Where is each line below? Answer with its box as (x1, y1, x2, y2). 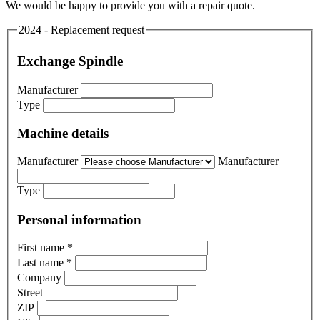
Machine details (17, 126, 109, 141)
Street (17, 286, 46, 299)
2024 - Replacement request (19, 23, 144, 36)
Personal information (17, 211, 141, 227)
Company (17, 271, 64, 284)
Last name (17, 256, 66, 269)
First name (17, 241, 67, 254)
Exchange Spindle (17, 53, 123, 69)
